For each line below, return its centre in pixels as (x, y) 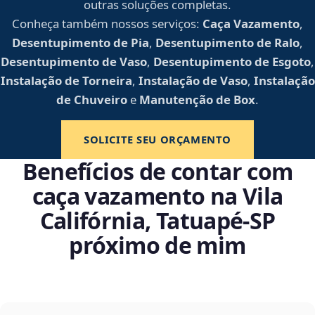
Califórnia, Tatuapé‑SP (157, 221)
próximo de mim (157, 245)
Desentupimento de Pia (81, 43)
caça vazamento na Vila (157, 196)
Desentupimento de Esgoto (232, 62)
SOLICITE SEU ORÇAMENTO (157, 140)
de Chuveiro (92, 100)
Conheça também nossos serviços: (106, 24)
